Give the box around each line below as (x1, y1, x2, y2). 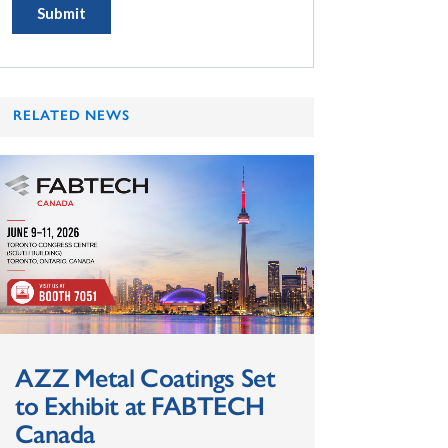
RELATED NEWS (12, 107, 131, 125)
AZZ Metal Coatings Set (14, 361, 276, 394)
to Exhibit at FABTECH (14, 389, 265, 422)
